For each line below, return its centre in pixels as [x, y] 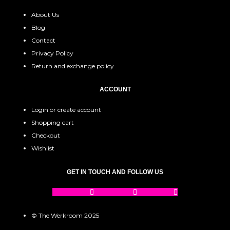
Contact [44, 40]
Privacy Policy [53, 53]
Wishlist [43, 148]
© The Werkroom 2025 [65, 215]
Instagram [113, 192]
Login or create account [66, 110]
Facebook [70, 192]
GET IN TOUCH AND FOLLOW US [115, 172]
